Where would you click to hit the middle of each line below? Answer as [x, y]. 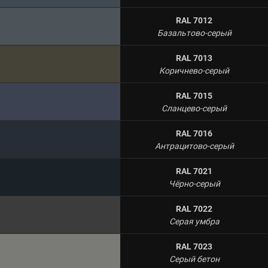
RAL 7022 [194, 209]
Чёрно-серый [194, 184]
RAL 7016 [194, 133]
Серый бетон [194, 259]
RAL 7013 [194, 58]
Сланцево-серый [194, 108]
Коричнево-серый [194, 71]
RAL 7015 [194, 96]
